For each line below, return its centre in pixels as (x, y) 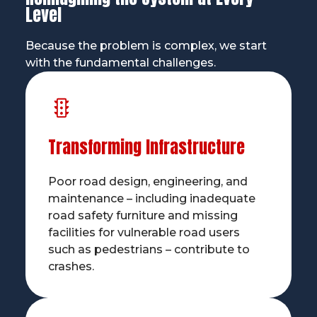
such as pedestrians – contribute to (149, 249)
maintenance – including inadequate (151, 198)
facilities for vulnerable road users (144, 232)
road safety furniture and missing (143, 215)
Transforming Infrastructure (146, 147)
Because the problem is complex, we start (146, 46)
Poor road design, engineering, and (148, 181)
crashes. (71, 266)
